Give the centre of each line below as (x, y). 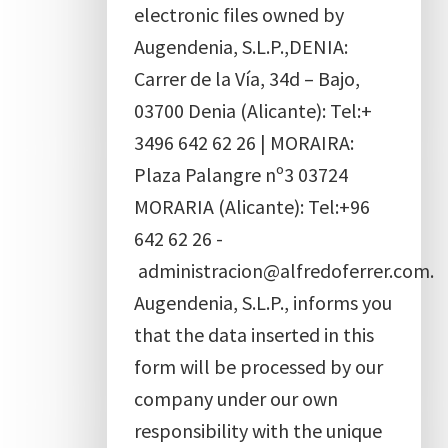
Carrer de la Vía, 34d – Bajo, (246, 78)
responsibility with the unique (257, 430)
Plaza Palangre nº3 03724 (240, 174)
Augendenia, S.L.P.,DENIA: (240, 46)
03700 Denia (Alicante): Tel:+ (252, 110)
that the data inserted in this (253, 334)
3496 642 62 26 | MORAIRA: (243, 142)
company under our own (235, 398)
